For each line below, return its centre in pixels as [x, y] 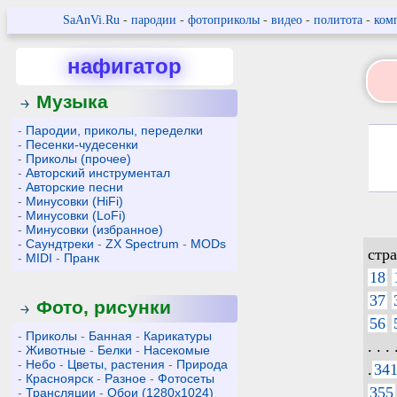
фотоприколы [223, 20]
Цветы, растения [117, 364]
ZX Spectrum [143, 244]
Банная [111, 336]
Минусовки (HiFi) [75, 201]
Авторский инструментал [98, 173]
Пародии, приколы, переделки [115, 130]
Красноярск [60, 378]
